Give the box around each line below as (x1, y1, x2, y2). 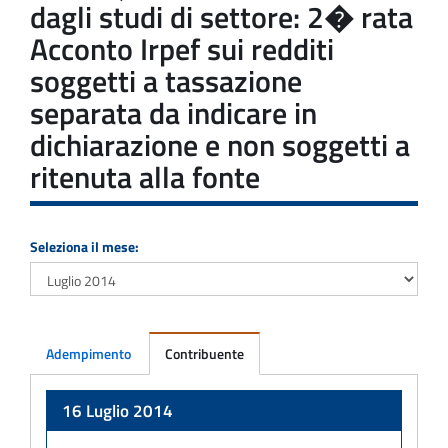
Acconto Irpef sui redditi (30, 26, 334, 71)
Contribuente (165, 342, 244, 364)
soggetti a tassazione (30, 58, 302, 103)
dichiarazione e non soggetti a (30, 122, 410, 167)
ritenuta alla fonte (30, 154, 260, 199)
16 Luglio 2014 (62, 397, 173, 424)
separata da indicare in (30, 90, 317, 135)
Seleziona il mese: (30, 235, 139, 257)
